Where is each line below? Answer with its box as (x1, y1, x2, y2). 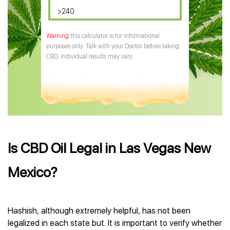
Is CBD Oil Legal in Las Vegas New (8, 140, 211, 157)
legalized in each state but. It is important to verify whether (8, 218, 222, 228)
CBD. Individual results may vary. (46, 53, 133, 60)
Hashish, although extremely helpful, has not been (8, 206, 190, 216)
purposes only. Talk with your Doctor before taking (46, 43, 179, 50)
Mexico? (8, 164, 57, 181)
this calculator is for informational (70, 32, 160, 40)
